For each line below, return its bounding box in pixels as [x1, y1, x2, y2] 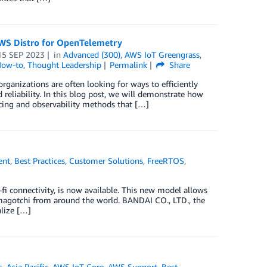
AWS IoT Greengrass [125, 49, 200, 60]
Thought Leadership [27, 60, 101, 70]
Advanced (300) [63, 49, 121, 60]
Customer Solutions [69, 156, 144, 166]
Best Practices [14, 156, 66, 166]
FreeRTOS [147, 156, 185, 166]
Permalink [110, 60, 148, 70]
